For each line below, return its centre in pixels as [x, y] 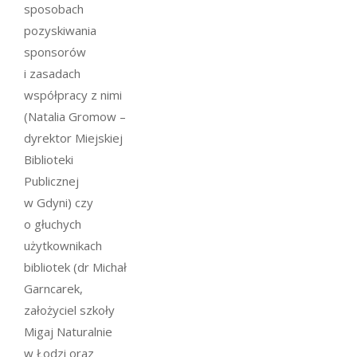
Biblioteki [49, 159]
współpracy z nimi [73, 94]
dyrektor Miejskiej [73, 137]
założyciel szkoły [69, 310]
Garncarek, [53, 288]
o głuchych [53, 224]
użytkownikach [63, 245]
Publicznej [51, 180]
